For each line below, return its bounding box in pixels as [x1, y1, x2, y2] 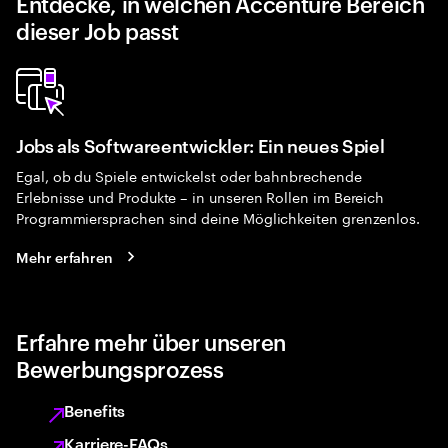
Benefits [64, 399, 126, 421]
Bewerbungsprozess [16, 353, 224, 383]
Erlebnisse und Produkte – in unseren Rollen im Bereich [16, 185, 385, 207]
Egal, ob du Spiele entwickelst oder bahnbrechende [16, 164, 362, 186]
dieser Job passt [16, 15, 179, 45]
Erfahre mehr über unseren [16, 326, 286, 356]
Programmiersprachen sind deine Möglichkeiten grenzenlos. [16, 206, 421, 228]
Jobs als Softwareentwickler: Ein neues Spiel [16, 132, 385, 157]
